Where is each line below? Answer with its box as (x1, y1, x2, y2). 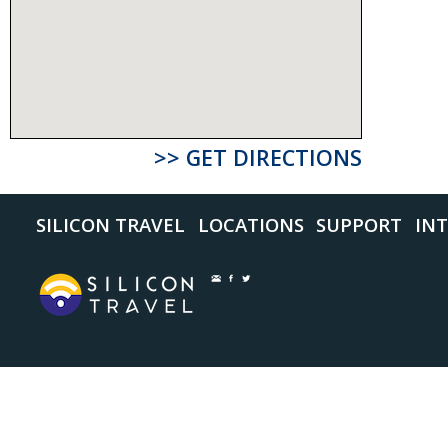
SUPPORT (316, 211, 403, 237)
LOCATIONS (197, 211, 304, 237)
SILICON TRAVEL (36, 211, 186, 237)
